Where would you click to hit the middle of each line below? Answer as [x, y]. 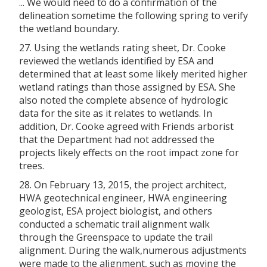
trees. [32, 165]
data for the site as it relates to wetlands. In [116, 113]
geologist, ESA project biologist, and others [116, 211]
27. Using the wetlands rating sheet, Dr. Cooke [122, 47]
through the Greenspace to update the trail [116, 237]
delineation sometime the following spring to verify [133, 15]
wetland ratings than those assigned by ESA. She [127, 87]
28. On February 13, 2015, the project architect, [123, 184]
